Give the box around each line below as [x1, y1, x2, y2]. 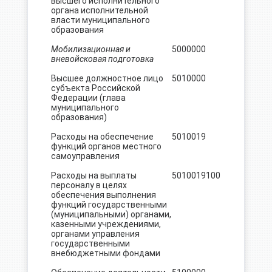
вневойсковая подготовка [50, 54, 154, 64]
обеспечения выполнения [50, 190, 156, 200]
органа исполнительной [50, 5, 148, 15]
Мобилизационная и [50, 44, 131, 54]
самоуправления [50, 151, 120, 161]
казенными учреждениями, [50, 219, 161, 229]
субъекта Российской [50, 83, 140, 93]
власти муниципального [50, 15, 150, 25]
